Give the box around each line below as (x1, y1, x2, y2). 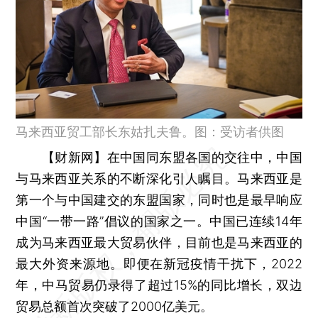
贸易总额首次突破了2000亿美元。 (16, 298, 214, 314)
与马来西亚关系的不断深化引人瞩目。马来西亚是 (16, 170, 302, 186)
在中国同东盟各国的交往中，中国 (106, 149, 302, 165)
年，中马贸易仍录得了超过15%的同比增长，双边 (16, 277, 302, 292)
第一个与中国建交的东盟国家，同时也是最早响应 (16, 192, 302, 207)
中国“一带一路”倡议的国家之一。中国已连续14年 (16, 213, 302, 229)
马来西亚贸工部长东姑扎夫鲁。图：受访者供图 (16, 124, 285, 139)
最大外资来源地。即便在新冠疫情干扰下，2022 (16, 256, 302, 271)
